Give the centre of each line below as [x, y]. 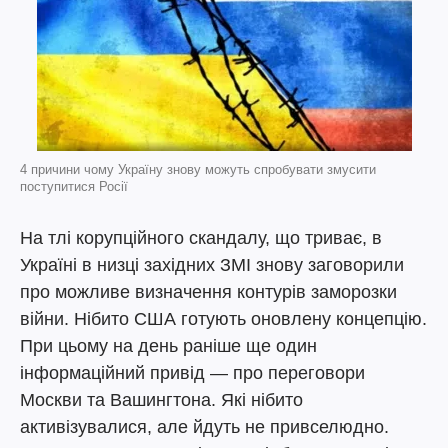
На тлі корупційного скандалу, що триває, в [201, 238]
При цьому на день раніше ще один [168, 346]
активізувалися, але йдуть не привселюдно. [204, 427]
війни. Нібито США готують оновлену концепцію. [223, 319]
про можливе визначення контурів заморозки [208, 292]
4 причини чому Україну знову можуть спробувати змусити [198, 169]
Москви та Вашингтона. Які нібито [161, 400]
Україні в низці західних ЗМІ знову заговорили [212, 265]
